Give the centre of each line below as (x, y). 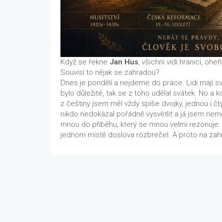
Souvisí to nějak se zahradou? (110, 72)
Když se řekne (85, 62)
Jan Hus (124, 62)
